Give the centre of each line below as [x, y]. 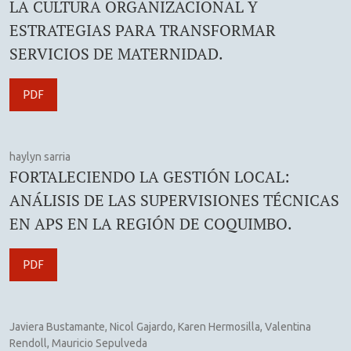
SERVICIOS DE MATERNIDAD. [116, 53]
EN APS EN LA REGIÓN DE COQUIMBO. [151, 223]
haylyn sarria [40, 156]
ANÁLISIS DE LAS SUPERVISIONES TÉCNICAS [174, 200]
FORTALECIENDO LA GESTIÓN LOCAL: [150, 176]
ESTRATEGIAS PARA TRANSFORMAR [143, 30]
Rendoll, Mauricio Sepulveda [78, 343]
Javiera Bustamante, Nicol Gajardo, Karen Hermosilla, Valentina [160, 326]
